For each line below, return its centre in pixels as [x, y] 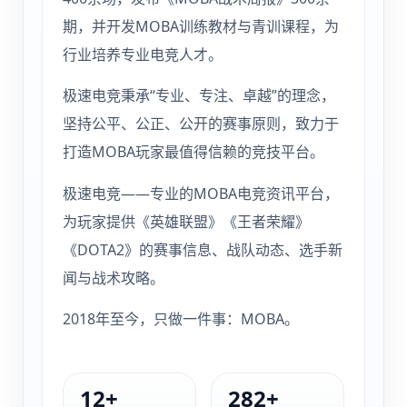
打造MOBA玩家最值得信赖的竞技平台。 [194, 152]
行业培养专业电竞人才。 [143, 54]
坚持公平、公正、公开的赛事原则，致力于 [201, 124]
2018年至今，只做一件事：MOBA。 [181, 318]
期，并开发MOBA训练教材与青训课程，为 [201, 26]
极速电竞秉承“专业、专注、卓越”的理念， [199, 96]
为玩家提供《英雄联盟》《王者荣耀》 [187, 221]
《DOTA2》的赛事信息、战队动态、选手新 [203, 249]
